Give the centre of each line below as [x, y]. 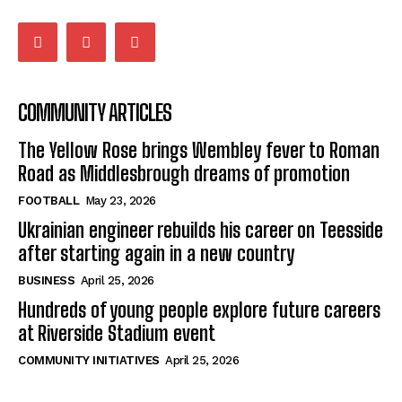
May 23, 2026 [120, 200]
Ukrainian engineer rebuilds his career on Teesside [201, 230]
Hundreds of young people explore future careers [199, 310]
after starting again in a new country [156, 253]
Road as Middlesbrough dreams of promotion [184, 173]
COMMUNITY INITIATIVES [89, 360]
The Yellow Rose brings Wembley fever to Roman [199, 150]
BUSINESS [46, 280]
